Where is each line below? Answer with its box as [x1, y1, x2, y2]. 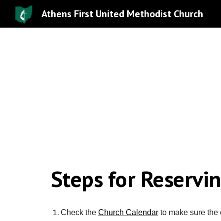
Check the [60, 208, 98, 217]
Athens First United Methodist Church [41, 7, 203, 20]
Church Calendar [98, 208, 158, 217]
